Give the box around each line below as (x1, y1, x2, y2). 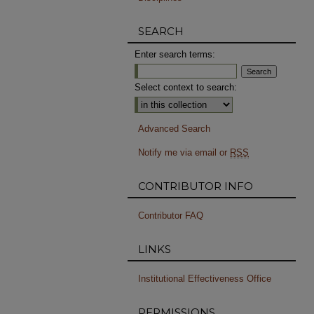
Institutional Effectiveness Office (138, 273, 271, 284)
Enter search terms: (135, 49, 215, 60)
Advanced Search (138, 123, 210, 134)
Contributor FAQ (138, 210, 203, 221)
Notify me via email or (138, 147, 230, 158)
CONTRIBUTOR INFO (138, 179, 253, 193)
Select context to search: (135, 82, 237, 93)
